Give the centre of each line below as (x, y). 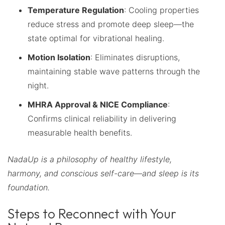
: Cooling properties (161, 10)
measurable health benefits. (80, 132)
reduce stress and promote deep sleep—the (111, 24)
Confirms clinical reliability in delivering (102, 118)
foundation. (29, 187)
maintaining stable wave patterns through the (114, 71)
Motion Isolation (59, 57)
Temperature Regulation (76, 10)
